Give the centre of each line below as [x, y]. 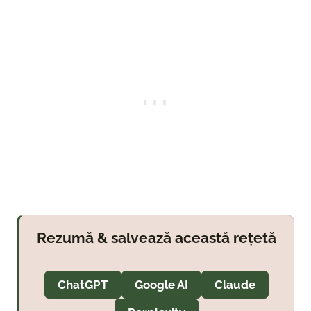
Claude [235, 285]
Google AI [161, 285]
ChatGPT [83, 285]
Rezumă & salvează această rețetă [157, 238]
